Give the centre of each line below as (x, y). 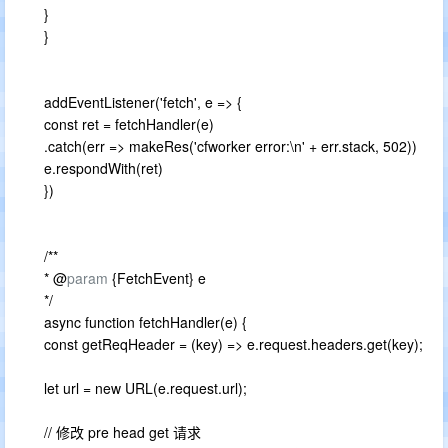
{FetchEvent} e (157, 278)
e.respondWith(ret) (103, 168)
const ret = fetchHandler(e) (129, 124)
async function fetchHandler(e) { (145, 322)
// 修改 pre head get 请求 (122, 432)
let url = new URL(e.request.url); (145, 388)
